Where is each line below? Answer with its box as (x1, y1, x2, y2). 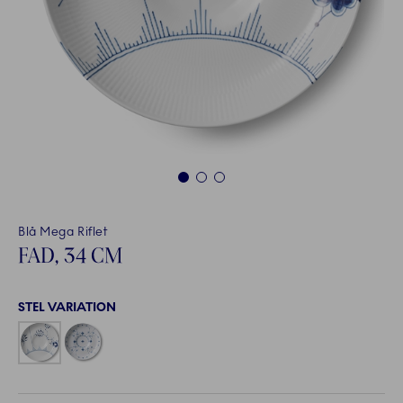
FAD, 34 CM (18, 242, 122, 269)
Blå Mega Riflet (18, 224, 108, 240)
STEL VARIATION (18, 300, 116, 316)
